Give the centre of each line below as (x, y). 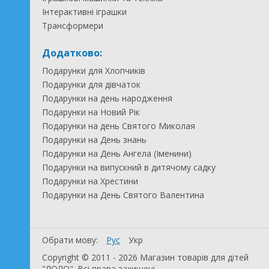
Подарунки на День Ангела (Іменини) (117, 153)
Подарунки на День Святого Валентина (123, 195)
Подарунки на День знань (94, 140)
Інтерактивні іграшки (84, 12)
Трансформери (73, 26)
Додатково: (72, 53)
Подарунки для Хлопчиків (94, 71)
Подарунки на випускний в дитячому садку (129, 167)
